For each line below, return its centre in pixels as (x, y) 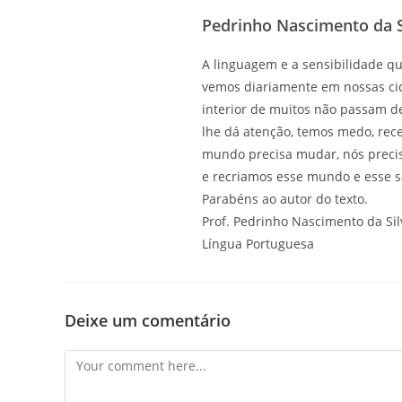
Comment (93, 361)
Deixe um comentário (148, 321)
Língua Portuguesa (258, 244)
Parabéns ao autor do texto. (284, 199)
